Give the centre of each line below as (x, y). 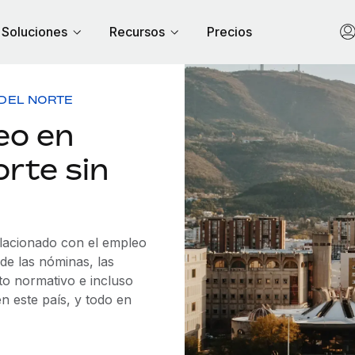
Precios (229, 32)
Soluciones (34, 32)
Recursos (137, 32)
